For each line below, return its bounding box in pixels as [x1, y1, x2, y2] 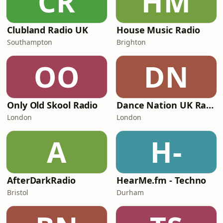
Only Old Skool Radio [7, 99, 98, 111]
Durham [116, 188, 144, 197]
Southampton [7, 37, 52, 47]
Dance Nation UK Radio [206, 99, 214, 111]
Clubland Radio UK [7, 24, 88, 36]
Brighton [116, 37, 146, 47]
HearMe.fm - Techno [116, 174, 207, 186]
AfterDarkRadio [7, 174, 76, 186]
